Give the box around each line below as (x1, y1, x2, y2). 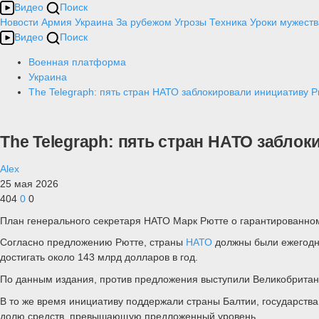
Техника (209, 16, 247, 28)
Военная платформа (28, 56, 126, 68)
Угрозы (174, 16, 206, 28)
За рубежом (116, 16, 172, 28)
